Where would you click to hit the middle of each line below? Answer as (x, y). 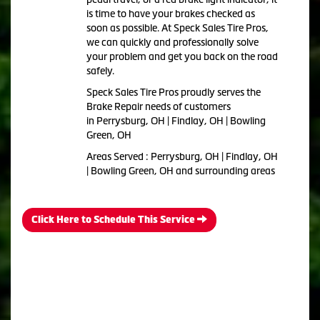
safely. (100, 70)
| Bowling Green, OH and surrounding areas (180, 170)
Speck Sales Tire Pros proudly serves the (173, 92)
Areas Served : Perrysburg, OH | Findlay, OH (182, 156)
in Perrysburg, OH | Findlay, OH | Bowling (176, 120)
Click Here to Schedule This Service (114, 219)
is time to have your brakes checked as (170, 13)
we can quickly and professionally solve (172, 42)
